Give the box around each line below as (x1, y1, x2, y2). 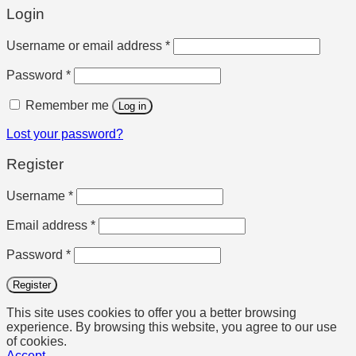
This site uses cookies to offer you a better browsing (6, 306, 296, 320)
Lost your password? (6, 126, 123, 141)
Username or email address (6, 38, 165, 52)
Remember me (25, 98, 109, 112)
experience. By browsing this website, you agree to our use (6, 320, 337, 335)
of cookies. (6, 335, 67, 349)
